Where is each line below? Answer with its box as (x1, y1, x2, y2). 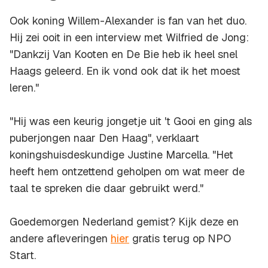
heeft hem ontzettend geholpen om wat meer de (10, 165, 245, 179)
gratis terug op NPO (129, 232, 231, 246)
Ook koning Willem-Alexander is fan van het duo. (10, 14, 246, 28)
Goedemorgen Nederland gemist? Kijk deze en (10, 215, 239, 229)
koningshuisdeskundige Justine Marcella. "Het (10, 148, 233, 162)
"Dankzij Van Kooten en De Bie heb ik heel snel (10, 47, 237, 62)
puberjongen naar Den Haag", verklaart (10, 131, 199, 145)
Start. (10, 248, 36, 263)
